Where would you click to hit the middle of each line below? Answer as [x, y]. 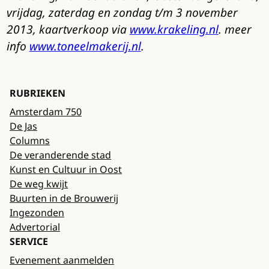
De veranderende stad [60, 155]
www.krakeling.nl [174, 29]
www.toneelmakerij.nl [85, 46]
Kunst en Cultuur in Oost [66, 169]
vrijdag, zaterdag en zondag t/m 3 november [122, 12]
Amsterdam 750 [46, 111]
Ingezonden [37, 212]
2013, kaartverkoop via [68, 29]
